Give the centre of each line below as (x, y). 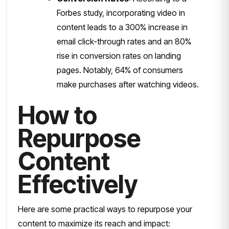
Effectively (78, 184)
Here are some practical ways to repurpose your (105, 209)
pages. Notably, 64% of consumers (120, 70)
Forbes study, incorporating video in (121, 13)
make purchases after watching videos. (128, 84)
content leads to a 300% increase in (122, 27)
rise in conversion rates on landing (119, 55)
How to (58, 115)
